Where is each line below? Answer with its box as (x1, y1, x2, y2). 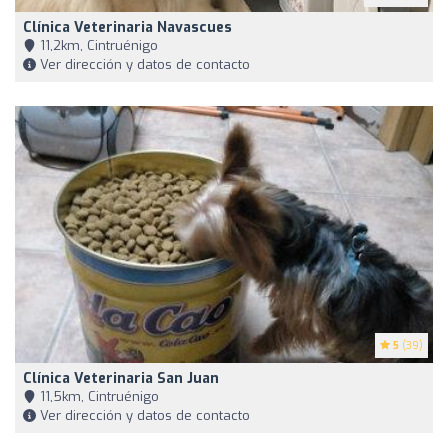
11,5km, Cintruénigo (36, 387, 159, 405)
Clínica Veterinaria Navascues (23, 18, 232, 38)
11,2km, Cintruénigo (36, 37, 158, 55)
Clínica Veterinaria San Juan (23, 368, 219, 388)
